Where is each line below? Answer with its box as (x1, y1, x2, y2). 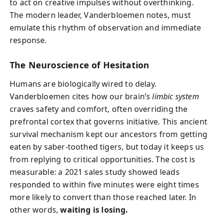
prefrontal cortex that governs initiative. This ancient (10, 116, 207, 127)
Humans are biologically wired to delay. (10, 78, 157, 89)
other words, (10, 204, 61, 215)
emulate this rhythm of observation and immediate (10, 22, 201, 33)
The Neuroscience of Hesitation (10, 59, 150, 71)
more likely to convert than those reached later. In (10, 191, 197, 202)
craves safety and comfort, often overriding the (10, 103, 188, 114)
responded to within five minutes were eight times (10, 179, 199, 190)
